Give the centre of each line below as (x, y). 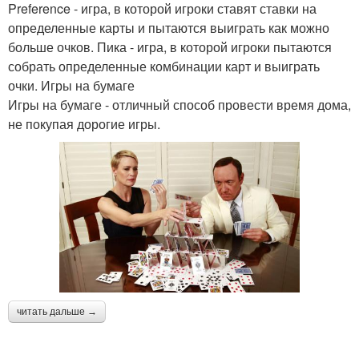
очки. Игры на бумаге (71, 85)
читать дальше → (57, 311)
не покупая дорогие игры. (84, 123)
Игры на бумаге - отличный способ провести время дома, (179, 104)
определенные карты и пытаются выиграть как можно (169, 27)
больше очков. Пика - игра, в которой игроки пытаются (170, 46)
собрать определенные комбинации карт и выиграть (164, 66)
